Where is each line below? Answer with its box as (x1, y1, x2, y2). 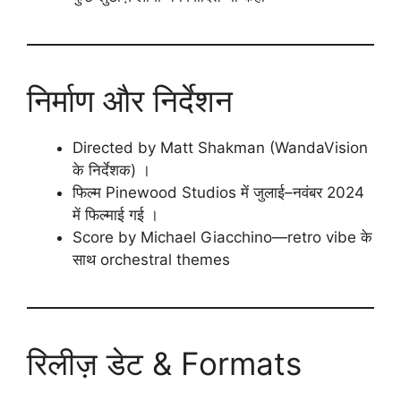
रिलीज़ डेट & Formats (27, 345, 302, 383)
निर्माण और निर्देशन (27, 81, 233, 120)
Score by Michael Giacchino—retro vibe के (73, 228, 372, 247)
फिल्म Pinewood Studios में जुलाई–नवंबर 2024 (73, 183, 364, 202)
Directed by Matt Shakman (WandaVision (73, 139, 368, 158)
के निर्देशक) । (73, 161, 150, 180)
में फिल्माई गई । (73, 206, 158, 225)
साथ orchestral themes (73, 251, 230, 269)
